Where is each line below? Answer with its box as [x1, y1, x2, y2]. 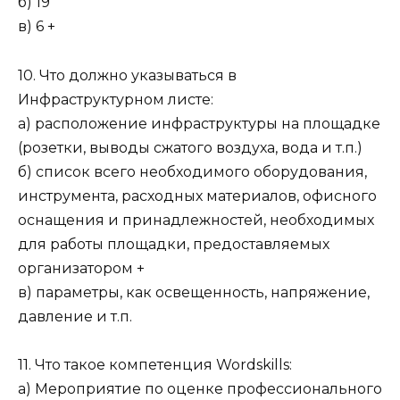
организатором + [18, 259, 145, 277]
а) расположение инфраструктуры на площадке [18, 114, 380, 132]
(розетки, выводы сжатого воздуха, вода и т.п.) [18, 138, 362, 156]
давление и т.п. [18, 307, 132, 325]
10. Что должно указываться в [18, 66, 237, 84]
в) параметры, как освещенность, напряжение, [18, 283, 370, 301]
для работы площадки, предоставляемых [18, 235, 329, 253]
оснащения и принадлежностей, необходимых [18, 211, 374, 229]
